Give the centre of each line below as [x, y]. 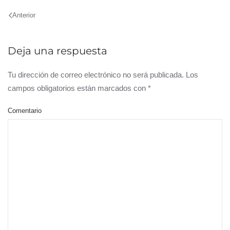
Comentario [25, 111]
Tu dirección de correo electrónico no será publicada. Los [103, 75]
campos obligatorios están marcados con [78, 88]
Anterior [24, 15]
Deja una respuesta [57, 51]
